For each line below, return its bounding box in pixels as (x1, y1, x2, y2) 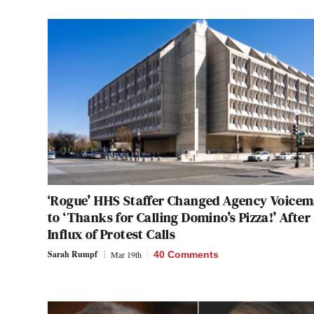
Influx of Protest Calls (48, 224, 176, 245)
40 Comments (153, 249, 219, 261)
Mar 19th (111, 249, 142, 261)
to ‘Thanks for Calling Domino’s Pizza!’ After (48, 207, 310, 228)
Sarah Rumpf (48, 248, 97, 261)
